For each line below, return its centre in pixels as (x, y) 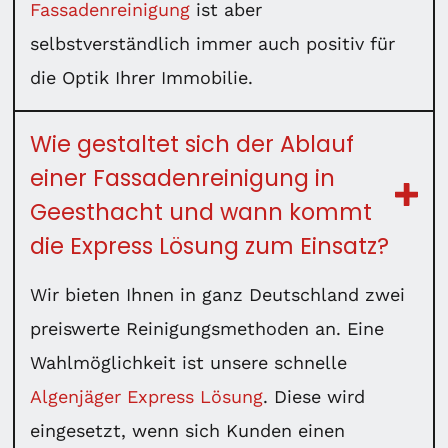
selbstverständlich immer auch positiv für (213, 43)
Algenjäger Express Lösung (147, 396)
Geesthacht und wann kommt (201, 211)
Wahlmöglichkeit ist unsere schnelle (189, 362)
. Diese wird (314, 396)
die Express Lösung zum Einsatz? (210, 245)
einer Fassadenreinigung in (183, 177)
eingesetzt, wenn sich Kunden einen (188, 430)
